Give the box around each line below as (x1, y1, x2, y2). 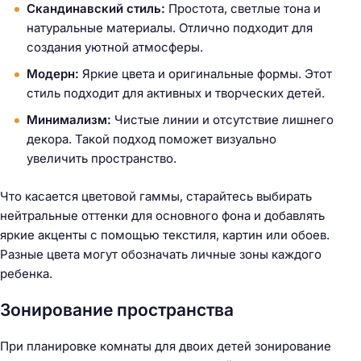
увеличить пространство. (27, 151, 176, 167)
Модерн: (27, 66, 79, 82)
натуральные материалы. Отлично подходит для (27, 20, 313, 36)
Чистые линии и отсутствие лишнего (111, 112, 334, 128)
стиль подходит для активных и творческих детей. (27, 85, 325, 102)
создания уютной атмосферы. (27, 39, 203, 56)
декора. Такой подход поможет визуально (27, 131, 276, 147)
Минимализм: (27, 112, 111, 128)
